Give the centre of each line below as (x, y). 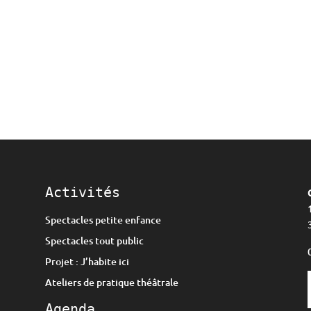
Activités (82, 192)
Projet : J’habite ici (87, 261)
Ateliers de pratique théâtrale (111, 282)
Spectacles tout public (94, 240)
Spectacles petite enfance (103, 219)
